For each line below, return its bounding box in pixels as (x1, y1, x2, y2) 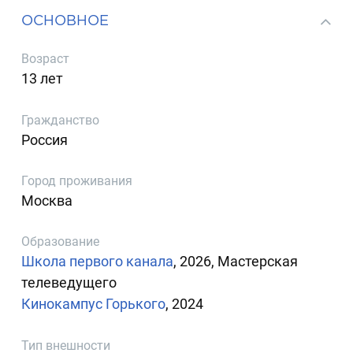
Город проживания (21, 173, 133, 188)
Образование (21, 234, 100, 250)
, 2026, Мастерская (173, 253, 299, 270)
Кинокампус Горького (21, 295, 166, 313)
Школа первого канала (21, 253, 174, 270)
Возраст (21, 51, 70, 67)
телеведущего (21, 274, 117, 292)
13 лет (21, 70, 64, 87)
